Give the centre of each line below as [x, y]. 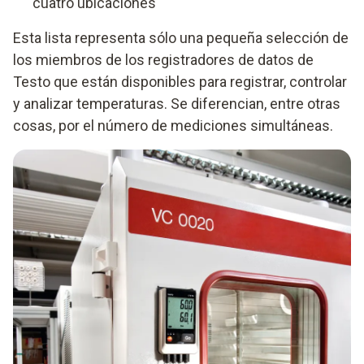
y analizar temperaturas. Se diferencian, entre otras [177, 104]
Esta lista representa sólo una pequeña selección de [181, 38]
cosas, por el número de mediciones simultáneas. [173, 126]
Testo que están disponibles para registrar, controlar [180, 82]
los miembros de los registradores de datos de [163, 60]
